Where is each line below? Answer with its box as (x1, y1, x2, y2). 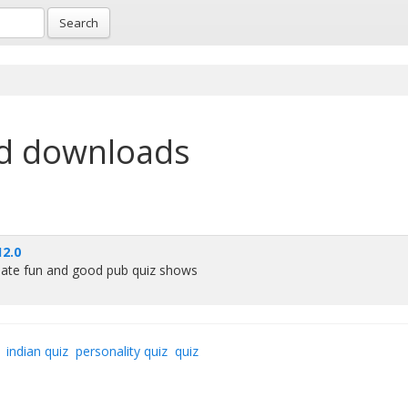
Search (59, 15, 98, 31)
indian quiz (6, 342, 68, 360)
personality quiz (76, 342, 168, 360)
